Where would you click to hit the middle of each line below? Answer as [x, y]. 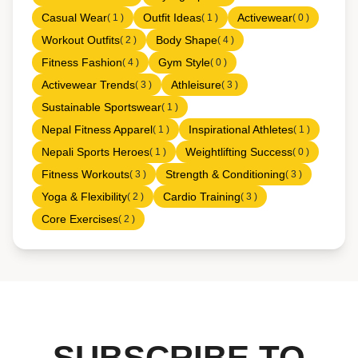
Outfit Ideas [172, 18]
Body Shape [187, 40]
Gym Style [184, 62]
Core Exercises [80, 219]
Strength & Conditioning [225, 174]
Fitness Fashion [82, 62]
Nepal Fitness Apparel [97, 129]
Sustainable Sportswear [101, 107]
